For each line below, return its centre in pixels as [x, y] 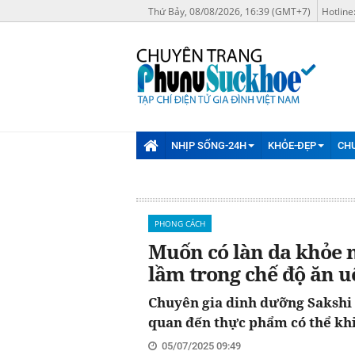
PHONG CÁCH [180, 223]
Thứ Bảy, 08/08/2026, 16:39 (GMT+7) [229, 11]
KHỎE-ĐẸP [292, 145]
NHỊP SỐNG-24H [209, 145]
